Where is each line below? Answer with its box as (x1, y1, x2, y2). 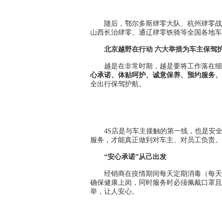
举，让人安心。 (90, 188, 139, 195)
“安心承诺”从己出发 (104, 153, 166, 161)
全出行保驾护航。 (90, 80, 146, 88)
